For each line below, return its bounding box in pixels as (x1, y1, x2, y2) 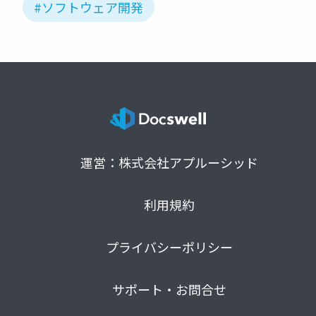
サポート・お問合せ (112, 280, 226, 299)
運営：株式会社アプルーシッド (80, 153, 258, 172)
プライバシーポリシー (106, 238, 233, 257)
